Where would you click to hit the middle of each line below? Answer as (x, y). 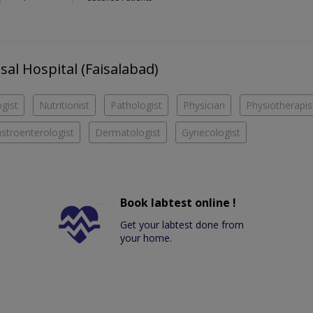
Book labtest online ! (179, 203)
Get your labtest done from (182, 225)
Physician (204, 105)
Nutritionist (64, 105)
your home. (146, 238)
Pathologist (136, 105)
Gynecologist (211, 133)
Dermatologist (128, 133)
